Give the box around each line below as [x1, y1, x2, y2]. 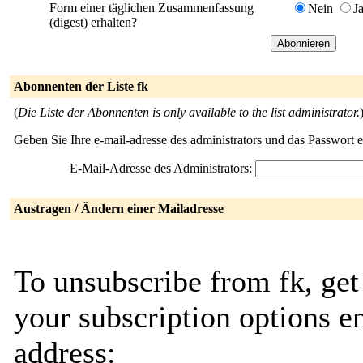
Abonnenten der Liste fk [14, 79, 148, 93]
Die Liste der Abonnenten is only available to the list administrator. [18, 105, 360, 119]
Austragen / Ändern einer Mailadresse [14, 202, 224, 216]
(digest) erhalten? [49, 15, 137, 30]
